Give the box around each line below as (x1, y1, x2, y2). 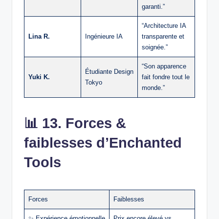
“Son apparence (142, 62, 186, 70)
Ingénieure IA (85, 32, 123, 40)
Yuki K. (28, 73, 50, 81)
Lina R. (28, 32, 50, 40)
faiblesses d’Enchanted (24, 134, 182, 151)
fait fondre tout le (142, 73, 190, 81)
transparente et (142, 32, 184, 40)
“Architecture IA (142, 22, 186, 29)
